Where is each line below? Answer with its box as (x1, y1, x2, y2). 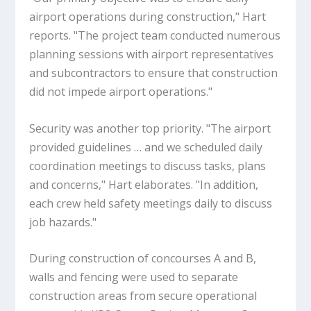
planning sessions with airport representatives (29, 46, 274, 62)
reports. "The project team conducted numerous (29, 27, 281, 43)
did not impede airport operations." (29, 83, 213, 99)
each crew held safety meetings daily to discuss (29, 195, 273, 211)
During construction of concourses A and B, (29, 251, 257, 267)
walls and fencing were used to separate (29, 269, 239, 285)
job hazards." (29, 214, 97, 230)
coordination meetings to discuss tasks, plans (29, 158, 267, 174)
